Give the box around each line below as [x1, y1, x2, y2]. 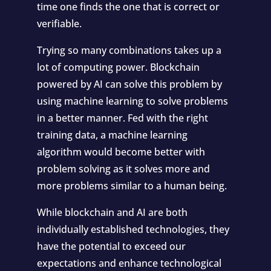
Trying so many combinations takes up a [36, 44, 221, 57]
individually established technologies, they [36, 223, 229, 236]
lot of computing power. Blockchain [36, 60, 200, 74]
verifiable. [36, 17, 82, 30]
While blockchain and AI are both [36, 206, 188, 219]
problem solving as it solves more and [36, 162, 210, 175]
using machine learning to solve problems [36, 94, 228, 108]
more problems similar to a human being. [36, 179, 227, 192]
